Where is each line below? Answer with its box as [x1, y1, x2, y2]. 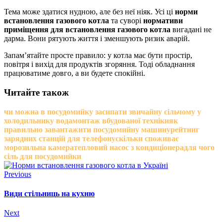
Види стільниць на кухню [4, 189, 95, 198]
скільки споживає [115, 134, 179, 143]
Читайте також [4, 87, 69, 98]
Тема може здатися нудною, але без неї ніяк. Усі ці [4, 7, 175, 16]
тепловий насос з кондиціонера [74, 143, 184, 152]
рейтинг [170, 125, 199, 134]
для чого [184, 143, 215, 152]
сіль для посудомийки [4, 152, 81, 161]
